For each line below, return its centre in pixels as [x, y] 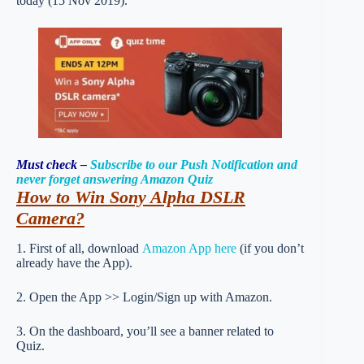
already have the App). [74, 262]
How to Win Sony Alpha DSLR [131, 197]
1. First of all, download [79, 248]
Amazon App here [189, 248]
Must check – [53, 165]
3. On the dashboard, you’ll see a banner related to [145, 331]
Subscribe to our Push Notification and [194, 165]
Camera [46, 218]
